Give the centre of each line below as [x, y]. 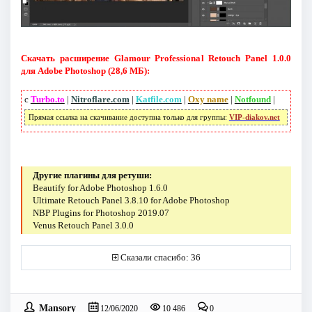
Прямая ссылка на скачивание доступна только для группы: [128, 117]
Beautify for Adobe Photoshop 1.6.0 [101, 187]
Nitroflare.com [100, 99]
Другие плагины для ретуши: [93, 175]
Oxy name [208, 99]
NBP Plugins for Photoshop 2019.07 [101, 212]
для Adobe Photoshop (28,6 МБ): [85, 70]
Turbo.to [47, 99]
